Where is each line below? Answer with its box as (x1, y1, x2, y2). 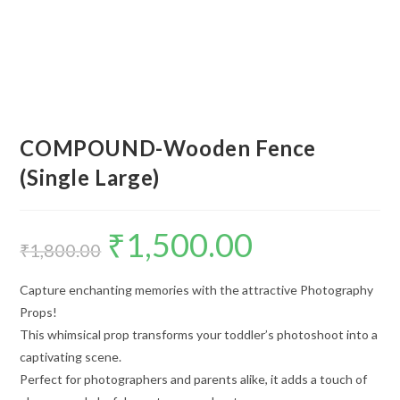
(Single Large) (20, 164, 160, 191)
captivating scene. (20, 349, 122, 365)
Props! (20, 304, 58, 321)
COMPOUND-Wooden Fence (20, 135, 317, 162)
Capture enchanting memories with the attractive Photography (20, 282, 374, 298)
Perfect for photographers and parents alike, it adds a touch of (20, 371, 368, 387)
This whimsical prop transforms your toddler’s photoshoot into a (20, 327, 379, 343)
